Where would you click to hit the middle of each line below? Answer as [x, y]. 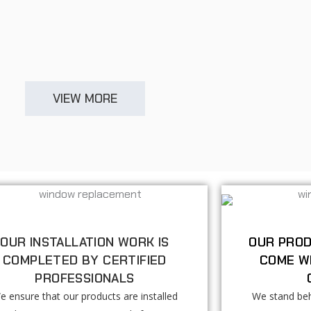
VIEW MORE [85, 98]
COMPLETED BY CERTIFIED [85, 260]
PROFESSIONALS [85, 278]
